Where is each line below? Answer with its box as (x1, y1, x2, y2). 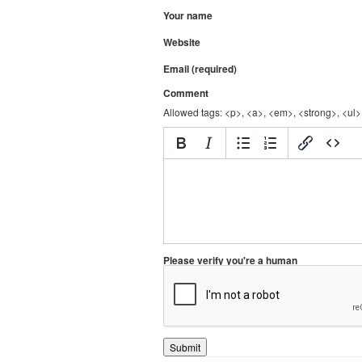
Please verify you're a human (163, 253, 297, 268)
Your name (163, 8, 213, 23)
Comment (163, 86, 208, 101)
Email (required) (163, 61, 237, 77)
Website (163, 35, 200, 50)
